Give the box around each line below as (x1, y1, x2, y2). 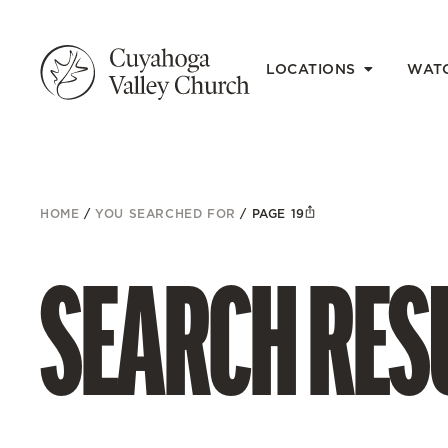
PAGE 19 (251, 206, 305, 221)
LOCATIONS (266, 60, 357, 77)
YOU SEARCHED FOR (95, 206, 236, 221)
